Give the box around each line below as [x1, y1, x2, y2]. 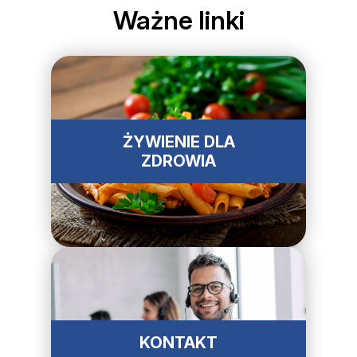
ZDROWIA [141, 151, 216, 171]
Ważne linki [112, 5, 245, 37]
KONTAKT [139, 333, 218, 353]
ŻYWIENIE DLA [122, 132, 235, 152]
